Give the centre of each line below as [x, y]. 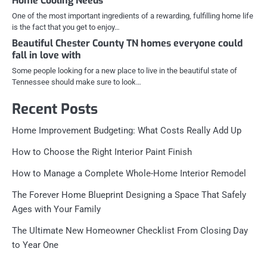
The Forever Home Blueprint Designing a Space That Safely [129, 195]
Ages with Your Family [56, 209]
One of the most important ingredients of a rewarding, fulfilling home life [133, 16]
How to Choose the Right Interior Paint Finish [102, 152]
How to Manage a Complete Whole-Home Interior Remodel [129, 174]
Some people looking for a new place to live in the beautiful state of [125, 71]
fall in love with [46, 55]
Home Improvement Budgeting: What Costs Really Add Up [127, 131]
